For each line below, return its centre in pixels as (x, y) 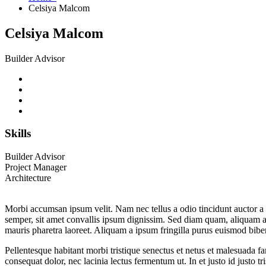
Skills (18, 134)
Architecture (28, 178)
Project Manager (36, 167)
